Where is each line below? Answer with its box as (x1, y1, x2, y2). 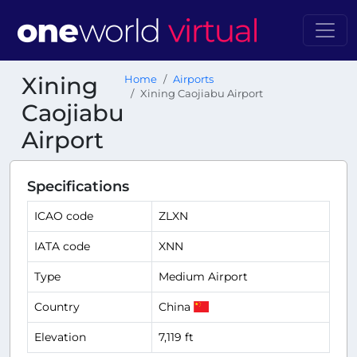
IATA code (34, 239, 90, 253)
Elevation (34, 330, 86, 344)
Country (34, 300, 80, 314)
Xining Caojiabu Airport (140, 88, 263, 100)
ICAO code (34, 209, 93, 223)
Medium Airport (159, 269, 248, 284)
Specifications (27, 178, 129, 194)
